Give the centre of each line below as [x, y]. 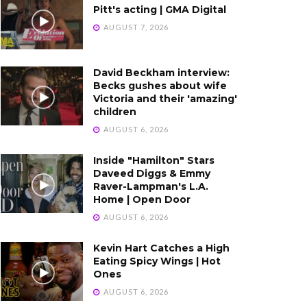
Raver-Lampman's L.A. [151, 186]
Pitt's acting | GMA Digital [160, 10]
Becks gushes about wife [160, 85]
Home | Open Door [142, 199]
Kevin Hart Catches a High [161, 248]
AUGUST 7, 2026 [135, 27]
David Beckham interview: [161, 72]
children [115, 111]
